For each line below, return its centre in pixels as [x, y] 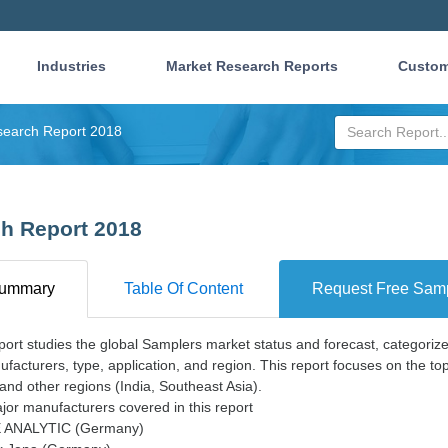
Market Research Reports [252, 66]
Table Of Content [184, 288]
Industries [71, 66]
